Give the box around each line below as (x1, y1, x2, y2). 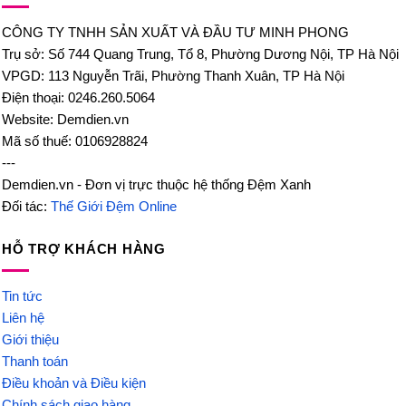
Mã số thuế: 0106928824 (2, 133, 148, 150)
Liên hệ (2, 309, 44, 325)
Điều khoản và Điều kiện (2, 374, 146, 391)
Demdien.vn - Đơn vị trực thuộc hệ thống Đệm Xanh (2, 177, 311, 193)
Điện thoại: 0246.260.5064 (2, 90, 155, 106)
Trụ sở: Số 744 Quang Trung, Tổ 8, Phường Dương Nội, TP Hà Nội (2, 46, 399, 63)
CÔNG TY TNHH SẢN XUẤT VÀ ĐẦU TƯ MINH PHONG (2, 24, 349, 41)
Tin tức (2, 287, 43, 304)
